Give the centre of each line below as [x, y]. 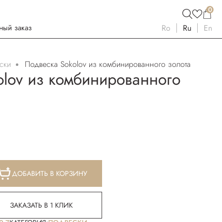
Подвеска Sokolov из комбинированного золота [108, 64]
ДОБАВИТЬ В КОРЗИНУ [49, 173]
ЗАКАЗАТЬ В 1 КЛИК [41, 205]
